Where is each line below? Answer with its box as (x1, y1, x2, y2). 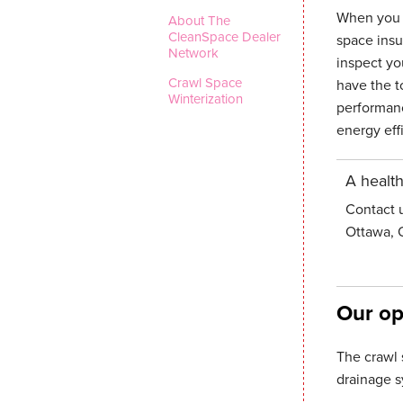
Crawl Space (168, 73, 243, 93)
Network (168, 43, 219, 63)
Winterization (168, 89, 244, 109)
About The (168, 11, 231, 31)
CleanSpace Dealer (168, 27, 282, 47)
